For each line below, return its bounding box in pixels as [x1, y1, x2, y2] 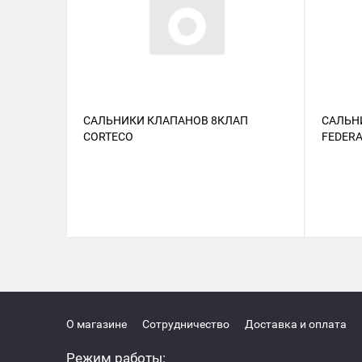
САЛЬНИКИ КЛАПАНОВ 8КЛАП [83, 113, 248, 127]
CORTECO [83, 129, 133, 143]
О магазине [66, 317, 127, 330]
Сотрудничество [142, 317, 229, 330]
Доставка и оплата [245, 317, 347, 330]
